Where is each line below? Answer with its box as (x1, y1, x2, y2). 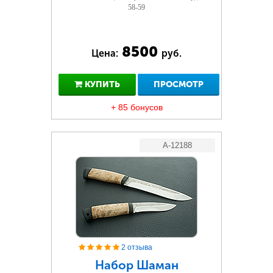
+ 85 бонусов (110, 102, 163, 112)
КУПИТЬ (82, 79, 120, 90)
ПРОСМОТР (154, 79, 204, 90)
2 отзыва (121, 243, 152, 252)
